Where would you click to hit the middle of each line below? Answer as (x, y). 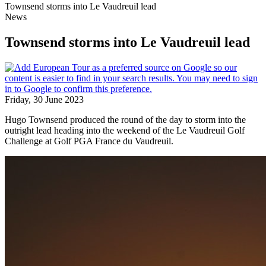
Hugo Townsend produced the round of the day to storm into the (125, 119)
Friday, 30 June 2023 (44, 99)
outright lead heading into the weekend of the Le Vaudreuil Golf (125, 130)
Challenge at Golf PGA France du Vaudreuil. (89, 141)
